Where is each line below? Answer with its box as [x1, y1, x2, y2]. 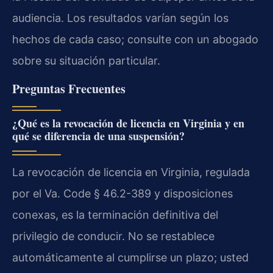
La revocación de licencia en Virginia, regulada [12, 166, 250, 179]
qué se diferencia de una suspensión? [12, 128, 185, 144]
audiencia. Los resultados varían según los [12, 11, 229, 24]
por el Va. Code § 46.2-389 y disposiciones [12, 187, 233, 200]
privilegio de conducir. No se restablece [12, 230, 214, 243]
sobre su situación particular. [12, 54, 160, 67]
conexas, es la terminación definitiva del [12, 208, 218, 222]
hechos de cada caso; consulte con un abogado [12, 32, 258, 46]
